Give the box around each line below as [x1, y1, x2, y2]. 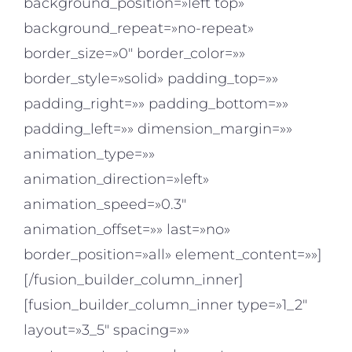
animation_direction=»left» [24, 170, 209, 189]
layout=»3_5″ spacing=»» [24, 321, 189, 339]
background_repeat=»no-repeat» [24, 20, 254, 38]
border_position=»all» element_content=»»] [24, 246, 322, 264]
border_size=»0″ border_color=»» [24, 45, 245, 63]
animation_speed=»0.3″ [24, 196, 186, 214]
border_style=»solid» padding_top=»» [24, 70, 278, 88]
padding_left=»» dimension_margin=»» [24, 120, 292, 138]
